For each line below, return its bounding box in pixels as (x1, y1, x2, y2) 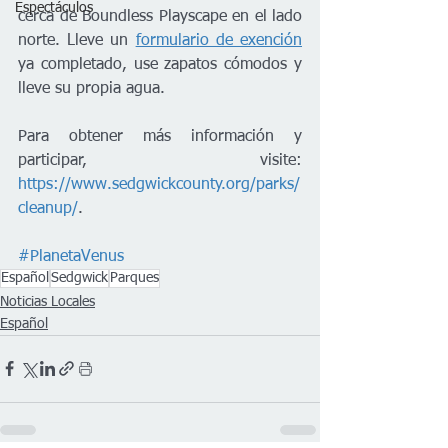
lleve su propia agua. (18, 80, 170, 97)
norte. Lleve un (18, 32, 136, 49)
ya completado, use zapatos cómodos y (18, 56, 302, 73)
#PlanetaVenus (18, 248, 124, 265)
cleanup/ (18, 200, 78, 217)
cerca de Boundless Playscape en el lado (18, 8, 302, 25)
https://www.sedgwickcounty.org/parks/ (18, 176, 300, 193)
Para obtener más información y (18, 128, 302, 145)
